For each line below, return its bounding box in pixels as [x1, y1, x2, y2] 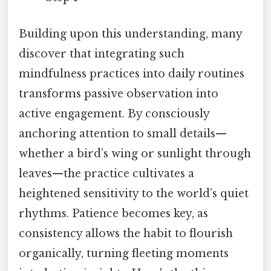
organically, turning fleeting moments [19, 246, 229, 260]
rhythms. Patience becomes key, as [19, 206, 208, 220]
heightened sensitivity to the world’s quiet [19, 186, 249, 200]
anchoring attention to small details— [19, 126, 227, 140]
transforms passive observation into [19, 87, 218, 100]
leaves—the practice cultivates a [19, 166, 194, 180]
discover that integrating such [19, 47, 184, 60]
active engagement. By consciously [19, 106, 209, 120]
